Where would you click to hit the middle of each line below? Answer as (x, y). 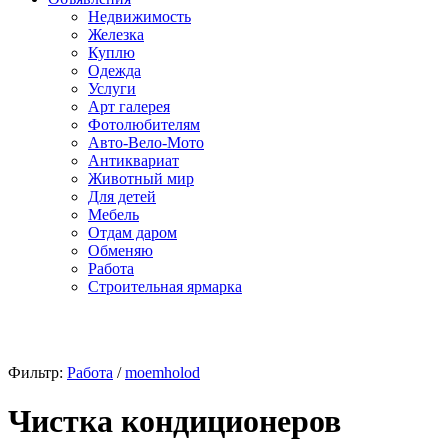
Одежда (114, 70)
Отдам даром (132, 232)
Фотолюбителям (144, 124)
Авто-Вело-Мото (146, 142)
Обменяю (120, 250)
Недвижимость (139, 16)
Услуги (112, 88)
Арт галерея (129, 106)
